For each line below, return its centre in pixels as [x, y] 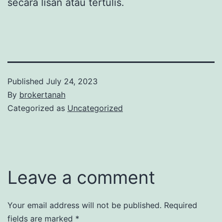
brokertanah [42, 94]
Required [181, 205]
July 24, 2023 [72, 81]
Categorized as [37, 108]
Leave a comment [81, 177]
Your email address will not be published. [84, 205]
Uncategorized [95, 108]
